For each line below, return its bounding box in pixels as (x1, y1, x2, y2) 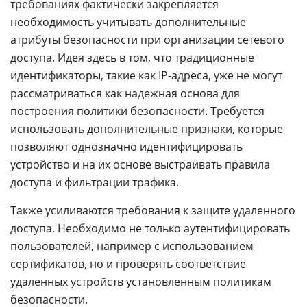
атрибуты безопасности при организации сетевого (10, 32, 284, 48)
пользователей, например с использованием (10, 238, 254, 254)
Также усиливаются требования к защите (10, 203, 233, 219)
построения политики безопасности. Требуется (10, 103, 265, 119)
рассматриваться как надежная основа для (10, 86, 240, 101)
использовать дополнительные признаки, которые (10, 121, 283, 137)
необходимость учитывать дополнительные (10, 14, 246, 30)
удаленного (233, 203, 295, 219)
